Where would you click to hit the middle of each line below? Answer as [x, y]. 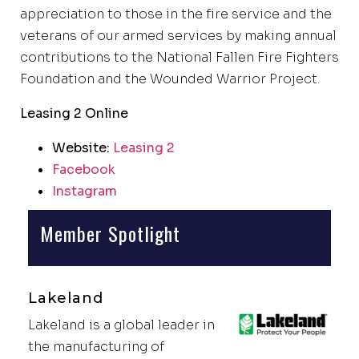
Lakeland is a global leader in [121, 325]
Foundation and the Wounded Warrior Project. [170, 79]
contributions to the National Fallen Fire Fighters [179, 57]
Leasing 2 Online [74, 113]
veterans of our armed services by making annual [178, 35]
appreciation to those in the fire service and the [176, 14]
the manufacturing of [96, 346]
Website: [83, 147]
